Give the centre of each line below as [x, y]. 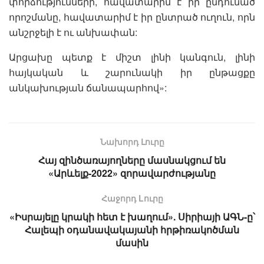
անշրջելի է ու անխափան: [73, 32]
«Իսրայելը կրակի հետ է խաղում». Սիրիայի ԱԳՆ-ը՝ [132, 216]
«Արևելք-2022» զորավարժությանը [132, 173]
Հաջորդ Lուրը [132, 198]
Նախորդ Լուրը [132, 141]
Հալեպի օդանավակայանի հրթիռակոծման [132, 229]
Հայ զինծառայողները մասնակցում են [132, 160]
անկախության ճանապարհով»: [88, 87]
